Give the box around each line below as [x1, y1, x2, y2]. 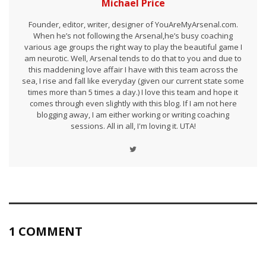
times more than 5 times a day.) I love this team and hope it [28, 87, 238, 97]
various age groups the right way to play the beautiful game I [24, 42, 242, 52]
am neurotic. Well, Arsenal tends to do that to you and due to [24, 53, 242, 64]
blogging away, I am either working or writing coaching [37, 109, 229, 120]
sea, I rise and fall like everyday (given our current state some [22, 75, 244, 86]
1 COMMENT [9, 223, 83, 239]
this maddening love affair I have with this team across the [28, 64, 238, 75]
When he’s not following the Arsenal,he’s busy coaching [33, 30, 233, 41]
